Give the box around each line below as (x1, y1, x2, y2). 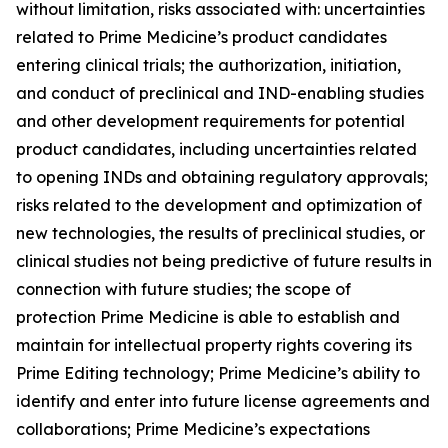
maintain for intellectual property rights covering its (16, 335, 412, 355)
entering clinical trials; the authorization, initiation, (16, 55, 401, 75)
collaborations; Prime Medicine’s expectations (16, 419, 370, 439)
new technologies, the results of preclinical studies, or (16, 223, 425, 243)
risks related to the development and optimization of (16, 195, 422, 215)
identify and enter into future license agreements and (16, 391, 430, 411)
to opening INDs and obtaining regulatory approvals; (16, 167, 428, 187)
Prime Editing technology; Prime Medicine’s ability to (16, 363, 420, 383)
